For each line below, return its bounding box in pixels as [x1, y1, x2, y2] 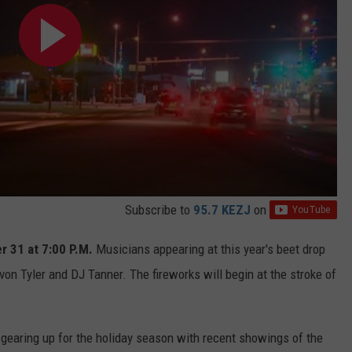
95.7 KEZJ [193, 202, 251, 218]
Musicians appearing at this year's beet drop [93, 241, 325, 258]
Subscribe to [125, 202, 193, 218]
